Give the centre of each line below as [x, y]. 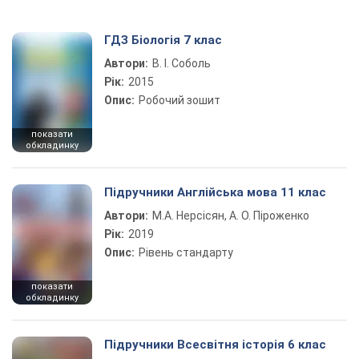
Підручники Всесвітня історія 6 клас [215, 345]
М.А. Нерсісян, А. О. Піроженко [231, 216]
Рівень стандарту [186, 252]
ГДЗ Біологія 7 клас [163, 40]
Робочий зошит [179, 100]
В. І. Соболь [182, 63]
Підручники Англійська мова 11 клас [215, 192]
